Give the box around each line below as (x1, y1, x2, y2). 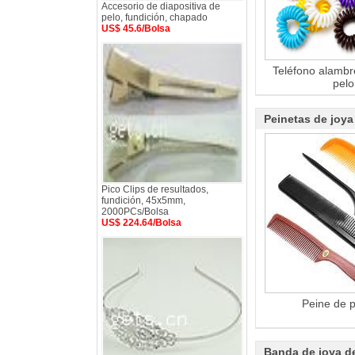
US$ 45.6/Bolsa (101, 23, 170, 34)
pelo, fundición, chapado (101, 12, 208, 23)
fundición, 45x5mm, (101, 195, 185, 206)
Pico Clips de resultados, (101, 184, 208, 195)
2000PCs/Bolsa (101, 206, 169, 217)
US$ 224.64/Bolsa (101, 217, 181, 228)
